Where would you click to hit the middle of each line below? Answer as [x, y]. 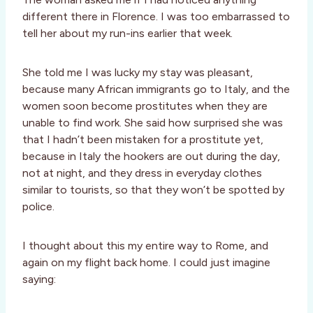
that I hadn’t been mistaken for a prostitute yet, [143, 140]
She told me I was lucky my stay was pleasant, [138, 73]
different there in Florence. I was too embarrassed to [156, 17]
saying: [39, 279]
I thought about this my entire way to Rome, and [145, 246]
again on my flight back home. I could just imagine [146, 263]
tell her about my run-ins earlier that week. [128, 34]
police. [38, 207]
